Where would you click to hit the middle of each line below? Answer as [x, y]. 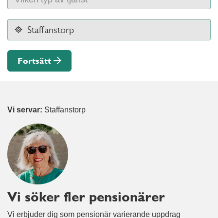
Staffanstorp [64, 110]
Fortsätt [34, 60]
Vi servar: [25, 110]
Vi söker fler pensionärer [86, 197]
